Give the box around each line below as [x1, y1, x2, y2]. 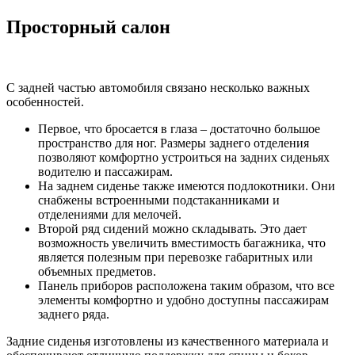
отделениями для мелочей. [38, 207, 181, 221]
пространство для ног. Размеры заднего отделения [38, 136, 309, 150]
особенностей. [6, 94, 84, 109]
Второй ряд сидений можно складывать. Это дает [38, 221, 307, 235]
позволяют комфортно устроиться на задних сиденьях [38, 150, 330, 164]
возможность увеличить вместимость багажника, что [38, 235, 326, 250]
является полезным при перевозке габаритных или [38, 250, 313, 264]
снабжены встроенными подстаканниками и [38, 193, 280, 207]
